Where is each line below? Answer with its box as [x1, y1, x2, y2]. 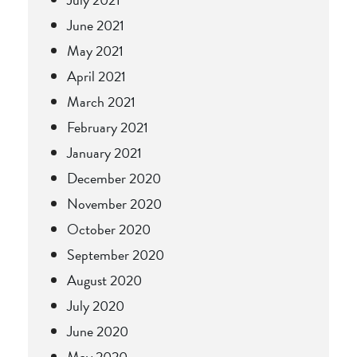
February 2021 [67, 116, 148, 138]
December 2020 [67, 167, 161, 189]
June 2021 [67, 14, 124, 36]
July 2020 [67, 294, 124, 316]
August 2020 [67, 269, 142, 291]
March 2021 [67, 90, 135, 112]
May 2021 [67, 39, 124, 61]
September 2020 [67, 243, 164, 265]
